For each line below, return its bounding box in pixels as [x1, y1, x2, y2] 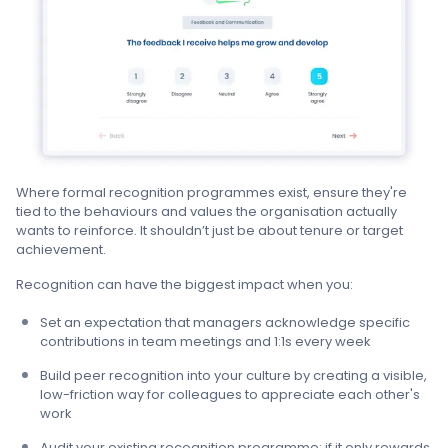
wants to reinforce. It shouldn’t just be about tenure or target [16, 220, 403, 240]
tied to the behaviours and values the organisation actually [16, 201, 397, 221]
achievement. [16, 239, 106, 259]
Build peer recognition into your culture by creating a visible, [40, 365, 427, 385]
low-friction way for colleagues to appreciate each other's [40, 384, 420, 404]
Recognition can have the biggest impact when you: [16, 274, 353, 294]
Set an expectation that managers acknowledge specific [40, 312, 410, 332]
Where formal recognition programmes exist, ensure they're [16, 182, 407, 202]
